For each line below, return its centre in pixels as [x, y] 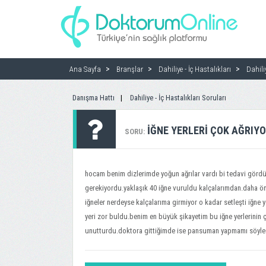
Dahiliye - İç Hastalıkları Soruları [178, 98]
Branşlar [130, 69]
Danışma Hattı [94, 98]
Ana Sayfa [85, 69]
